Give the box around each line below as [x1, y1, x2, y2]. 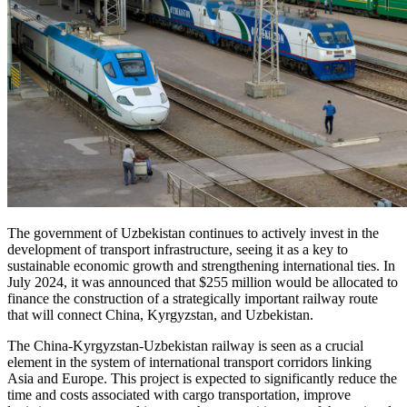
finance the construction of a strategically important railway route [7, 290, 378, 306]
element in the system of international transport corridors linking [7, 353, 372, 370]
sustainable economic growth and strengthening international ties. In [7, 257, 395, 273]
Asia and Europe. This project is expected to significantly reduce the [7, 370, 397, 386]
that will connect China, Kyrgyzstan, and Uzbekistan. [7, 306, 313, 323]
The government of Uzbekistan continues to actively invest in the [7, 224, 379, 241]
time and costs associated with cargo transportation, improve [7, 386, 351, 402]
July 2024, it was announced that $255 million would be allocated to [7, 273, 398, 290]
